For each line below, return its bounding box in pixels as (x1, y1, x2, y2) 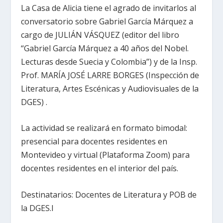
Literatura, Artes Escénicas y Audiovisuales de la (21, 83, 199, 94)
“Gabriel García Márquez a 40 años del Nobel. (21, 42, 189, 54)
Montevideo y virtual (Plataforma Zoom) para (21, 149, 190, 161)
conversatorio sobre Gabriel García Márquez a (21, 15, 194, 27)
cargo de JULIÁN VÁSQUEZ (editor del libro (21, 29, 180, 40)
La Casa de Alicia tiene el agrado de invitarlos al (21, 2, 197, 13)
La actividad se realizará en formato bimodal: (21, 122, 188, 134)
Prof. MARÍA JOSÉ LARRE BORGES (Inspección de (21, 69, 200, 81)
